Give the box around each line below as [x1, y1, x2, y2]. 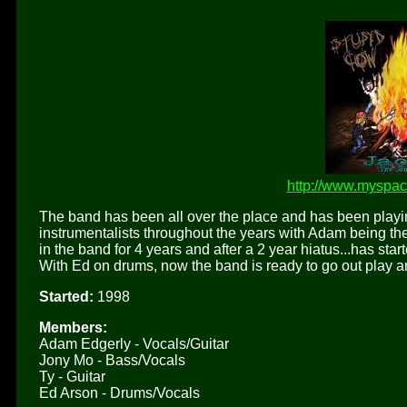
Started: [39, 288, 94, 304]
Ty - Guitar [39, 368, 105, 384]
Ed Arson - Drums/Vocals [39, 384, 200, 401]
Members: [39, 319, 107, 335]
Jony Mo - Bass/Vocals [39, 352, 185, 368]
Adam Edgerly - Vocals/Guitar [39, 335, 229, 352]
